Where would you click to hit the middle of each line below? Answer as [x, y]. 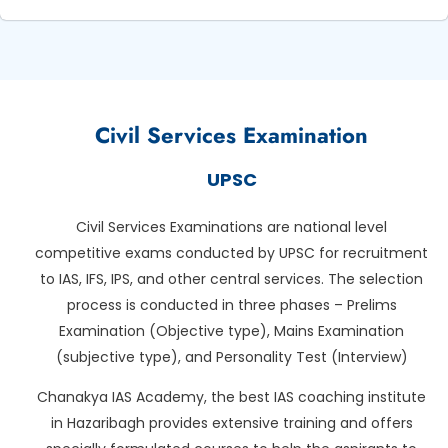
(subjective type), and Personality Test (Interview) [231, 357]
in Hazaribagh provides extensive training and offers [231, 423]
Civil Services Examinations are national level [231, 227]
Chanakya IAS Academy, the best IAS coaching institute [231, 397]
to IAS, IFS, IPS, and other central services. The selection [231, 279]
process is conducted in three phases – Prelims [231, 305]
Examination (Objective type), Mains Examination [231, 331]
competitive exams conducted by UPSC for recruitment [231, 253]
